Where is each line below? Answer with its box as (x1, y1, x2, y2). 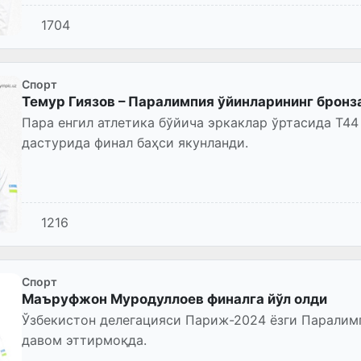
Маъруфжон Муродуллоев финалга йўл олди (22, 291, 327, 308)
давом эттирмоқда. (22, 332, 147, 349)
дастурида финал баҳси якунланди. (22, 135, 248, 151)
